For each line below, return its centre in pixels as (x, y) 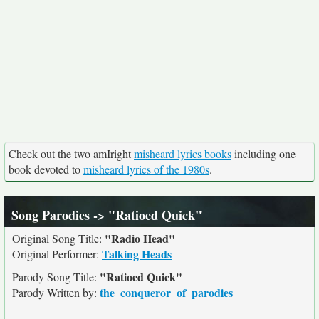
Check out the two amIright (71, 153)
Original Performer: (57, 254)
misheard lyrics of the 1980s (146, 169)
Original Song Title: (58, 238)
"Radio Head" (140, 238)
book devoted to (46, 169)
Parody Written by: (56, 292)
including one (263, 153)
